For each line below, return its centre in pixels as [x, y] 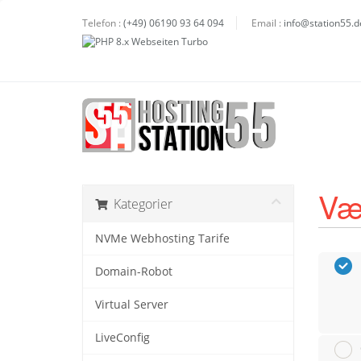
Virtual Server [132, 304]
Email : [266, 23]
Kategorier [140, 203]
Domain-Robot [134, 271]
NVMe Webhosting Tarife [162, 238]
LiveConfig [122, 337]
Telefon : [102, 23]
